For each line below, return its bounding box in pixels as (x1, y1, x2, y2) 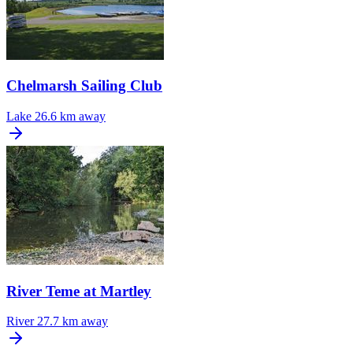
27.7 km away (37, 314, 108, 329)
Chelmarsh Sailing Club (6, 77, 162, 95)
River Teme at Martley (6, 282, 151, 299)
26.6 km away (35, 109, 106, 123)
